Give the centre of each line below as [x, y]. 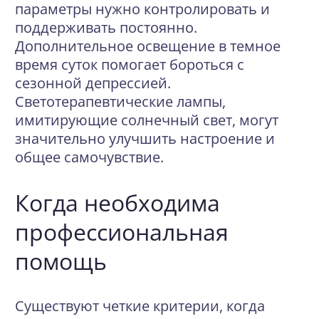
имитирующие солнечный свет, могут [147, 120]
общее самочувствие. [89, 157]
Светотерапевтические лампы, [120, 101]
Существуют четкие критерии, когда [140, 306]
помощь [61, 261]
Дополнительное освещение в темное [148, 46]
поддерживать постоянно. [106, 27]
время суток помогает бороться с [130, 64]
